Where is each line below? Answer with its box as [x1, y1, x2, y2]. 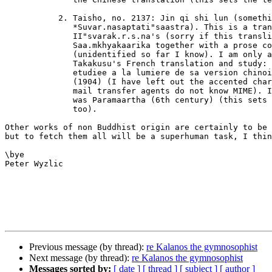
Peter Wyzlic [5, 159, 63, 169]
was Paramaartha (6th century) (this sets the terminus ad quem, [5, 95, 44, 105]
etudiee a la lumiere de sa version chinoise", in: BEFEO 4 [5, 68, 44, 78]
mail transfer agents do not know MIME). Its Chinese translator [5, 86, 44, 96]
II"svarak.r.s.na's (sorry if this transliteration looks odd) [5, 32, 44, 41]
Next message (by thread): [29, 253, 132, 263]
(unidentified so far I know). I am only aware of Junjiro [5, 50, 44, 59]
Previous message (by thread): [29, 242, 146, 253]
